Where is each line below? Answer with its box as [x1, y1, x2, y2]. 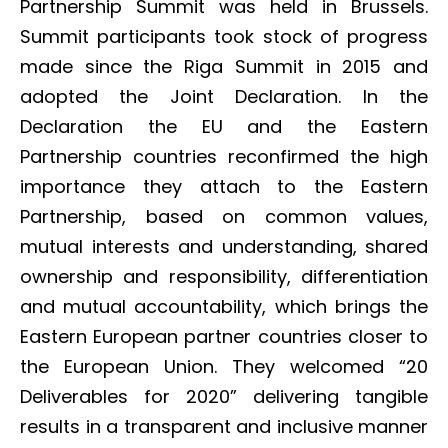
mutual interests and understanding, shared [20, 234, 428, 259]
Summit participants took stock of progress [20, 24, 428, 49]
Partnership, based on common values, [20, 204, 428, 229]
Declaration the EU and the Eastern [20, 114, 428, 139]
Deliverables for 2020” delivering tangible [20, 384, 428, 409]
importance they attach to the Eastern [20, 174, 428, 199]
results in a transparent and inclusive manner [20, 414, 428, 439]
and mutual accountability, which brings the [20, 294, 428, 319]
